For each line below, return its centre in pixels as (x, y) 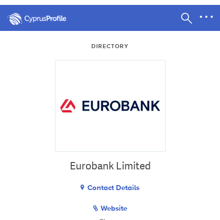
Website (114, 208)
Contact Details (113, 187)
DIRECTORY (110, 46)
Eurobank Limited (110, 166)
